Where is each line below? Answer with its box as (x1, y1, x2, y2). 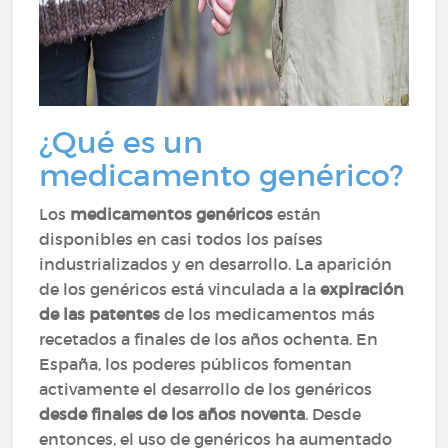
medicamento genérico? (39, 157, 404, 194)
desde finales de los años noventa (39, 404, 306, 424)
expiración (320, 279, 405, 299)
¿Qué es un (39, 124, 204, 161)
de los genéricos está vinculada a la (39, 279, 321, 299)
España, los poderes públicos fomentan (39, 354, 353, 374)
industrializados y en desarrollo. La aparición (39, 254, 393, 274)
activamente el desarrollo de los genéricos (39, 379, 373, 399)
